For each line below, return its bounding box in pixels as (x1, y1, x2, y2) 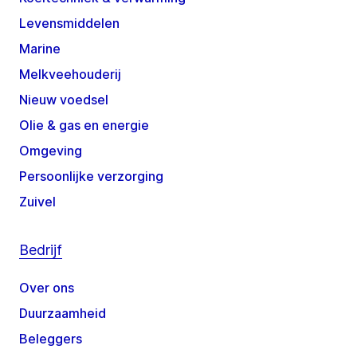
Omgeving (19, 143, 82, 159)
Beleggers (19, 331, 82, 347)
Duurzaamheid (19, 305, 106, 322)
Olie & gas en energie (19, 117, 149, 134)
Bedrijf (19, 241, 62, 259)
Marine (19, 41, 61, 57)
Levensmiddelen (19, 15, 120, 32)
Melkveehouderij (19, 66, 121, 83)
